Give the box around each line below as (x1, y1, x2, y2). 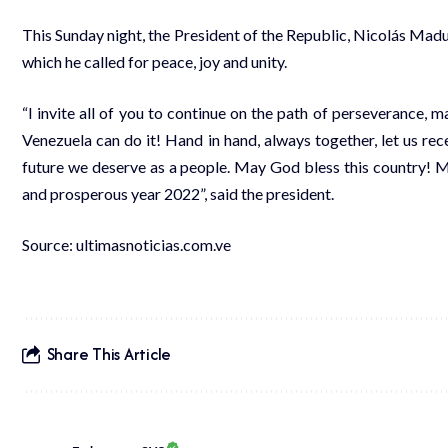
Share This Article (46, 342, 172, 367)
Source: (22, 234, 76, 254)
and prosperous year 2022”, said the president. (22, 183, 334, 203)
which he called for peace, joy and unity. (22, 51, 287, 71)
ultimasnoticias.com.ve (76, 234, 231, 254)
